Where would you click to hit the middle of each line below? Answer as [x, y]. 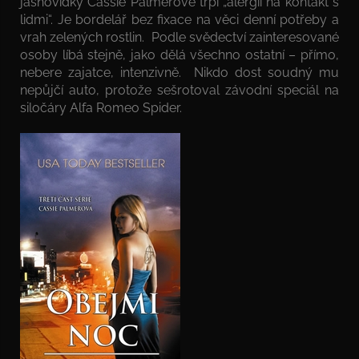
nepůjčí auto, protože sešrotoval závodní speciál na [179, 90]
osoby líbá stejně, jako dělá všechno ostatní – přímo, [179, 54]
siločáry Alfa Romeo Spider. [101, 107]
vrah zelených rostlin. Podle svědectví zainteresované [179, 37]
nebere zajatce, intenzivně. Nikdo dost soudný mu [179, 72]
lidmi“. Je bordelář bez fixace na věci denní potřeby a [179, 19]
